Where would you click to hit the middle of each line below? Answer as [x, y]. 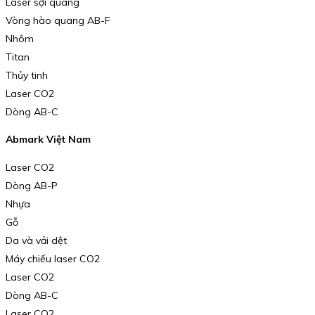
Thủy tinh [27, 75]
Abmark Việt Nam [48, 140]
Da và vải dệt [36, 240]
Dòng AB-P [32, 185]
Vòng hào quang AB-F [58, 20]
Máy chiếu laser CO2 [53, 258]
